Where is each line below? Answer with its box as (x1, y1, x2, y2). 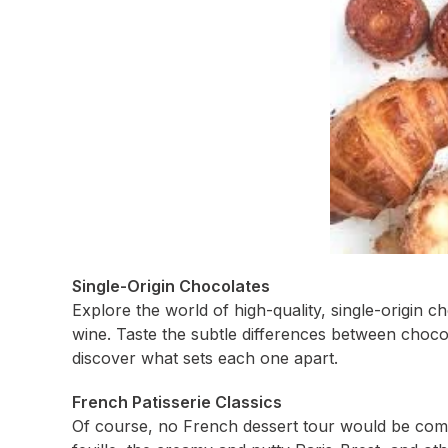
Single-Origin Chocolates (72, 276, 270, 296)
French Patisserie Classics (72, 392, 282, 412)
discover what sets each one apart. (72, 348, 338, 368)
